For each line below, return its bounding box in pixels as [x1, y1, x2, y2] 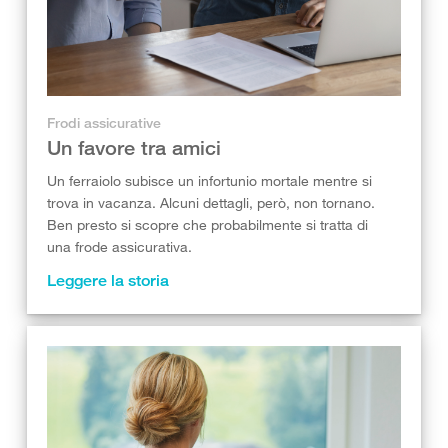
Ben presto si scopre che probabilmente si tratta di [47, 216, 368, 233]
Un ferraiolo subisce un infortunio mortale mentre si [47, 172, 372, 189]
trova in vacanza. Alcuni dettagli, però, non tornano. [47, 194, 375, 211]
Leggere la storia [47, 271, 169, 290]
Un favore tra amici [47, 136, 221, 159]
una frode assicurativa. [47, 238, 192, 255]
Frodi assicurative [47, 114, 161, 131]
